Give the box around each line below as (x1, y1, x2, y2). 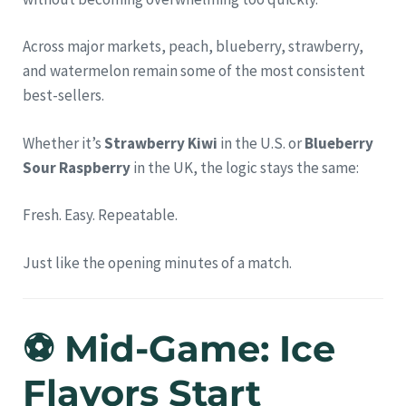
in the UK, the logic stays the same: (130, 157, 359, 178)
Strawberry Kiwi (104, 132, 217, 153)
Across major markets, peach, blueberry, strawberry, (23, 36, 363, 57)
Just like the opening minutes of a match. (23, 252, 292, 273)
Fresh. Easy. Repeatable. (23, 205, 178, 226)
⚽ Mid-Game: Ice (23, 326, 335, 372)
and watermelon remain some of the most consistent (23, 61, 365, 82)
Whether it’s (23, 132, 104, 153)
